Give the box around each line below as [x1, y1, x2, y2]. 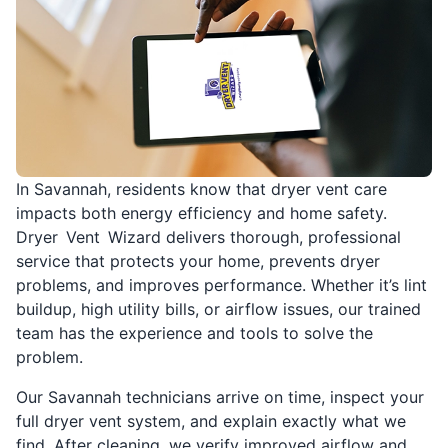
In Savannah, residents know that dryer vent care [16, 178, 387, 199]
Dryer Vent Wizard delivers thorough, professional [16, 226, 401, 247]
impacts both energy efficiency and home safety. [16, 202, 387, 223]
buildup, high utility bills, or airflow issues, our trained [16, 298, 421, 319]
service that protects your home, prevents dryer [16, 250, 380, 271]
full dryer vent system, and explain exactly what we [16, 410, 406, 431]
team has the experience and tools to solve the [16, 322, 373, 343]
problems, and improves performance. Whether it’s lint [16, 274, 427, 295]
